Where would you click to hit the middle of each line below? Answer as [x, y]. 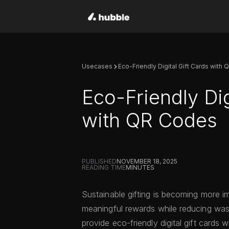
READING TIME [104, 167]
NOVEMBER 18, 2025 [147, 161]
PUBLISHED [99, 161]
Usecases [97, 66]
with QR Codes [150, 120]
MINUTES [140, 167]
